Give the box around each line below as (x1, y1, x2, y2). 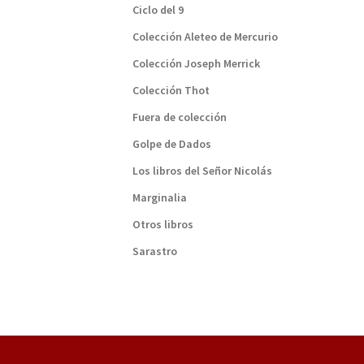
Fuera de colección (132, 110, 227, 125)
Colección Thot (132, 83, 210, 98)
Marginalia (132, 190, 187, 206)
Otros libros (132, 217, 193, 232)
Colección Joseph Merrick (132, 56, 260, 71)
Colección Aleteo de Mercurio (132, 29, 278, 45)
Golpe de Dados (132, 136, 211, 152)
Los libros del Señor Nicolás (132, 163, 272, 179)
